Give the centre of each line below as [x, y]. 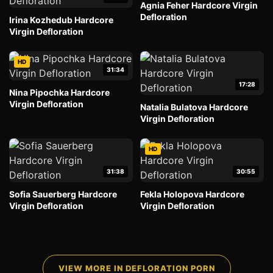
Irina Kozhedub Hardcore [61, 20]
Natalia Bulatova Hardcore [194, 107]
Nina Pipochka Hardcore [59, 92]
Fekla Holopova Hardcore [192, 194]
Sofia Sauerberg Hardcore [63, 194]
